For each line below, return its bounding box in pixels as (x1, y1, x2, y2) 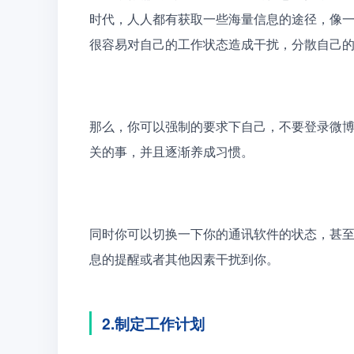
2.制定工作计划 (102, 311, 205, 334)
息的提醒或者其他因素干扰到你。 (89, 249, 279, 268)
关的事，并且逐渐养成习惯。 (89, 141, 254, 160)
